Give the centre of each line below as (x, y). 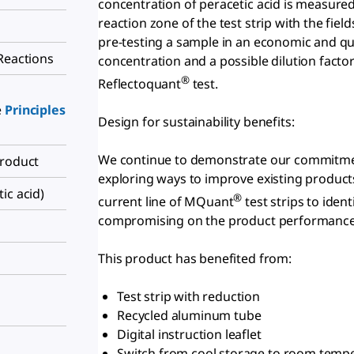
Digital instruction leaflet (189, 335)
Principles (35, 109)
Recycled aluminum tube (189, 316)
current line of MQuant (166, 202)
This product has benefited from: (195, 259)
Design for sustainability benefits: (196, 121)
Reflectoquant (139, 83)
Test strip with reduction (188, 297)
